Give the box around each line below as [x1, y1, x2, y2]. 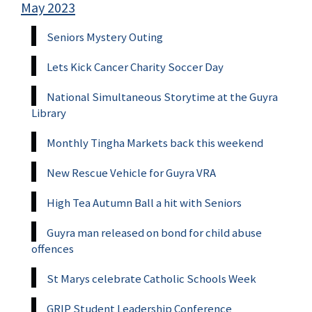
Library [31, 104, 66, 120]
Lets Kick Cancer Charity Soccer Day [47, 58, 224, 75]
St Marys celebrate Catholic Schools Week [47, 270, 256, 286]
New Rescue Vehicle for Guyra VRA [47, 164, 216, 180]
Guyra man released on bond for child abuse [47, 224, 262, 240]
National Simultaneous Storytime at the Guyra [47, 88, 278, 104]
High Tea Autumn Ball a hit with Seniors [47, 194, 242, 210]
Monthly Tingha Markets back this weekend [47, 134, 263, 150]
